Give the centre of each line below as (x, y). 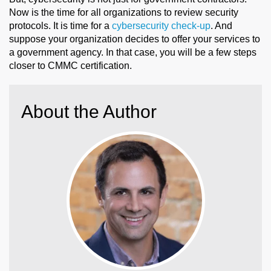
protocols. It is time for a (60, 25)
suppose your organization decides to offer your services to (135, 39)
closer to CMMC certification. (70, 65)
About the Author (89, 111)
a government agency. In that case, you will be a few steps (133, 52)
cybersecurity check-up (161, 25)
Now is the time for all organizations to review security (124, 12)
